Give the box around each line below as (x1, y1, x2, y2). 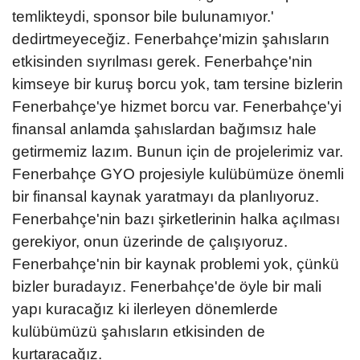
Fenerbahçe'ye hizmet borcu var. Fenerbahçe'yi (12, 97, 342, 115)
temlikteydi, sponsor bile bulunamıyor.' (12, 7, 274, 25)
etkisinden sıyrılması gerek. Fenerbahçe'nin (12, 52, 313, 70)
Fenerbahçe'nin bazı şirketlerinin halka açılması (12, 210, 340, 227)
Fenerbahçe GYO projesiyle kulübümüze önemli (12, 165, 344, 182)
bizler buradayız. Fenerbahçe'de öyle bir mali (12, 277, 321, 295)
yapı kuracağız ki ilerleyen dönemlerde (12, 300, 278, 317)
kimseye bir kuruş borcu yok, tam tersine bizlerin (12, 75, 343, 92)
